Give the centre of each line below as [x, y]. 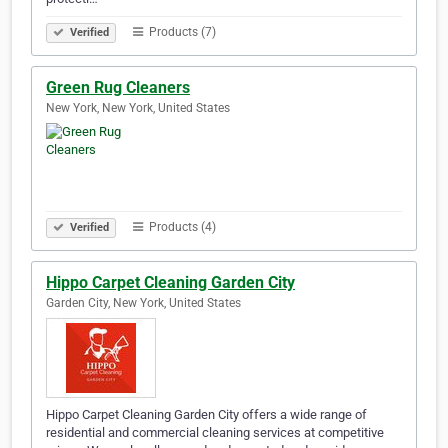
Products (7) [181, 32]
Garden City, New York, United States [143, 303]
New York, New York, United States [138, 108]
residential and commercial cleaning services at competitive [215, 433]
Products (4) [181, 227]
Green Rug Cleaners [118, 88]
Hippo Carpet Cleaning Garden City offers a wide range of [206, 415]
